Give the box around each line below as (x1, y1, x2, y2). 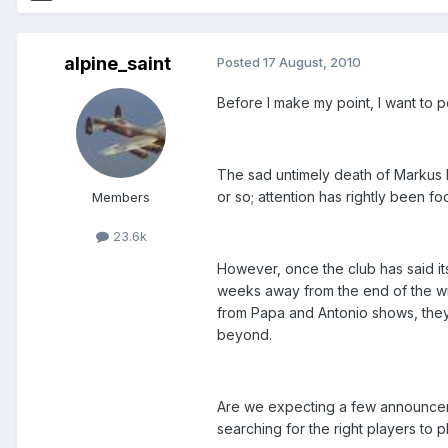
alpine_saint (63, 53, 171, 75)
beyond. (217, 326, 272, 344)
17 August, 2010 (263, 54, 361, 71)
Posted (217, 54, 263, 71)
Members (92, 189, 150, 206)
